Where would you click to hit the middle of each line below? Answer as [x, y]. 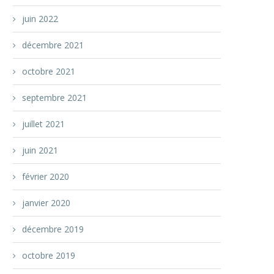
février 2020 [46, 176]
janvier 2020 [46, 203]
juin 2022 [40, 19]
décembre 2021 [53, 45]
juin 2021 [40, 150]
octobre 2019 [49, 255]
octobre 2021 [49, 71]
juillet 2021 [43, 124]
